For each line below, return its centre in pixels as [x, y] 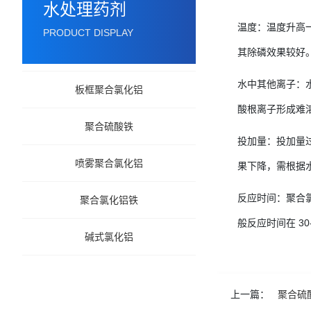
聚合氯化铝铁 [109, 200]
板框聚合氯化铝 [109, 90]
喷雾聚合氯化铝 [109, 163]
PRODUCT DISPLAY [88, 33]
